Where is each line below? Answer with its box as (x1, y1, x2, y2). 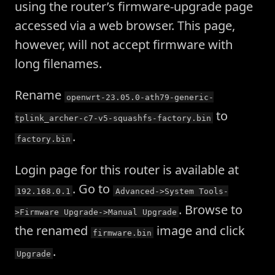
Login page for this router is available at (15, 161, 239, 179)
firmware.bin (93, 228, 152, 238)
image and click (153, 222, 246, 239)
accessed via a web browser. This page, (15, 17, 235, 34)
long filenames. (15, 55, 102, 72)
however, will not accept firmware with (15, 36, 233, 53)
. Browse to (179, 201, 243, 219)
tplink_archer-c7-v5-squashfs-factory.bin (15, 113, 211, 123)
